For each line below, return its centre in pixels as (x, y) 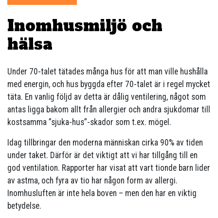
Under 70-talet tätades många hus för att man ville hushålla (108, 72)
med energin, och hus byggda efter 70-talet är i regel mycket (109, 84)
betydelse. (24, 206)
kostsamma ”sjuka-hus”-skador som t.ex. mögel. (89, 122)
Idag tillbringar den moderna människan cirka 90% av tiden (105, 143)
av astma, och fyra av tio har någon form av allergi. (92, 181)
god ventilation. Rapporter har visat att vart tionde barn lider (109, 168)
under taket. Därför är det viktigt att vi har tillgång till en (102, 155)
